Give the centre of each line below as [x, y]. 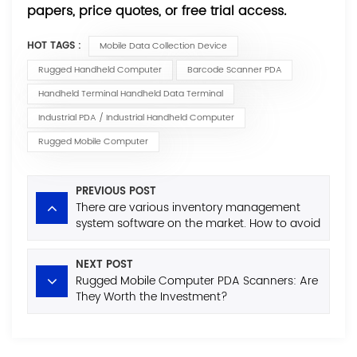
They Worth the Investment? [152, 297]
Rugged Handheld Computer [100, 71]
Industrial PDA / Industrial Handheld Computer [136, 118]
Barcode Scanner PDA [234, 71]
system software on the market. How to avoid [198, 224]
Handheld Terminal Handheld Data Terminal [130, 94]
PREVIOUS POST [116, 192]
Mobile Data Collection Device [163, 47]
